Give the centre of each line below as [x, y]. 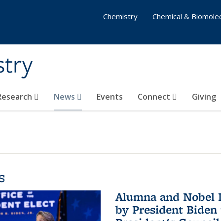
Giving [204, 97]
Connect [155, 97]
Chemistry [120, 16]
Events [110, 97]
